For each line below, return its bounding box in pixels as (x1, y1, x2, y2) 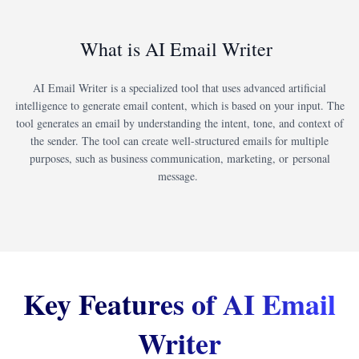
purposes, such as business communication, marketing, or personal (29, 151, 330, 167)
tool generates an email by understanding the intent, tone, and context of (15, 115, 344, 131)
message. (157, 168, 202, 184)
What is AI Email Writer (80, 35, 279, 62)
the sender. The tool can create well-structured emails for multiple (30, 133, 329, 149)
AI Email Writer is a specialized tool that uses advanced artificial (33, 80, 326, 96)
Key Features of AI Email (23, 282, 336, 325)
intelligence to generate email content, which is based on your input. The (14, 98, 345, 114)
